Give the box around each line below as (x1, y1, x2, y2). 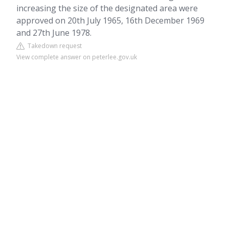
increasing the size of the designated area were (16, 3, 198, 14)
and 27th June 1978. (16, 27, 91, 38)
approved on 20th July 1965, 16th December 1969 (16, 15, 204, 26)
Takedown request (25, 41, 82, 50)
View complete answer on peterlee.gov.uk (16, 53, 137, 61)
